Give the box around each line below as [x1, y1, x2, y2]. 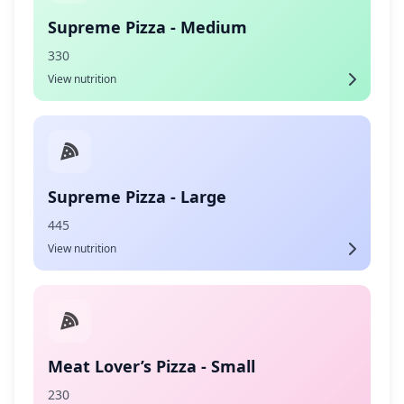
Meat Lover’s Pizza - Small [48, 355, 255, 377]
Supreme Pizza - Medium [48, 16, 247, 38]
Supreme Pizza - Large [48, 186, 226, 207]
